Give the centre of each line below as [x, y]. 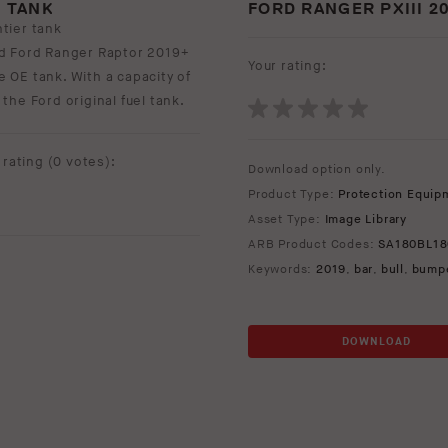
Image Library [366, 220]
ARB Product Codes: [313, 245]
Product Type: [293, 195]
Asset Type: [286, 220]
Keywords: [282, 270]
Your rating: [287, 66]
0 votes [79, 162]
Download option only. [317, 170]
